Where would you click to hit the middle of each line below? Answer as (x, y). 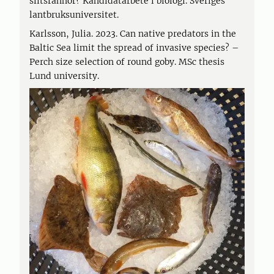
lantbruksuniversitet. (74, 15)
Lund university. (64, 76)
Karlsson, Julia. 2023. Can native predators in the (133, 34)
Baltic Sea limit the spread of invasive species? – (134, 48)
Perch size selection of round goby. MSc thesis (127, 62)
